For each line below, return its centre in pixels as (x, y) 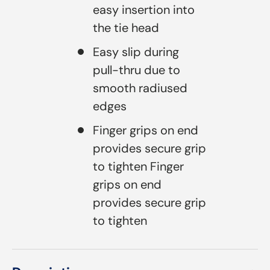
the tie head (126, 27)
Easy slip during (136, 52)
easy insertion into (144, 9)
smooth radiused (140, 88)
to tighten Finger (138, 166)
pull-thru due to (137, 70)
